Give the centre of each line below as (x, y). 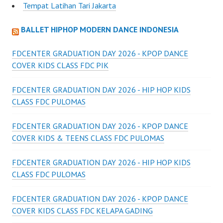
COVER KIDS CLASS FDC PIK (60, 65)
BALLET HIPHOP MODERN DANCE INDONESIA (100, 30)
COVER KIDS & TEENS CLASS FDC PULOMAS (88, 138)
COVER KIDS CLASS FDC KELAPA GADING (82, 211)
